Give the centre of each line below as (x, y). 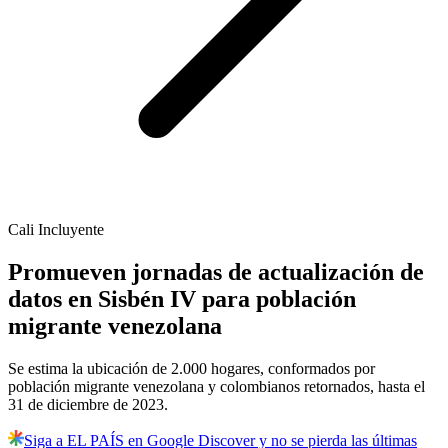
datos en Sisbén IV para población (182, 299)
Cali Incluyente (56, 230)
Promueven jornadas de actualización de (216, 272)
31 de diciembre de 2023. (88, 405)
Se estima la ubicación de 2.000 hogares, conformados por (191, 369)
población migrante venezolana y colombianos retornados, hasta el (216, 387)
